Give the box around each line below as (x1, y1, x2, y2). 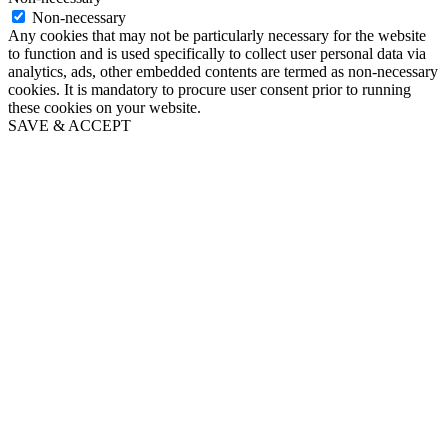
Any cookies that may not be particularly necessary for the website (8, 26, 426, 44)
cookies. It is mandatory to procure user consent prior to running (8, 80, 411, 98)
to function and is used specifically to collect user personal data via (8, 44, 426, 62)
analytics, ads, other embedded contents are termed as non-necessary (8, 62, 438, 80)
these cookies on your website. (8, 98, 201, 116)
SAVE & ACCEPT (8, 116, 131, 134)
